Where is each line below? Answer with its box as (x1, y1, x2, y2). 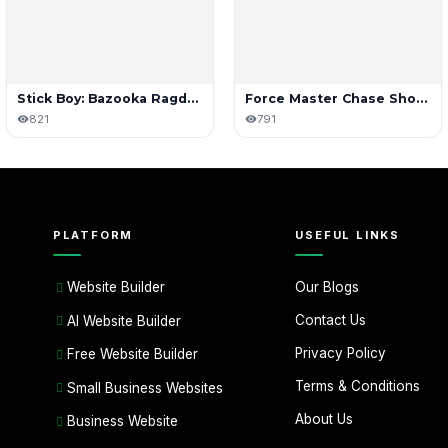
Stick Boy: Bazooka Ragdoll (187, 90, 199, 106)
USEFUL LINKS (295, 227, 400, 242)
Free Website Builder (66, 346, 198, 363)
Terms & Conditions (295, 377, 421, 394)
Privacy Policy (295, 344, 387, 361)
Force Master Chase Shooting (416, 90, 428, 106)
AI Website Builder (66, 312, 181, 329)
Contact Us (295, 311, 367, 328)
